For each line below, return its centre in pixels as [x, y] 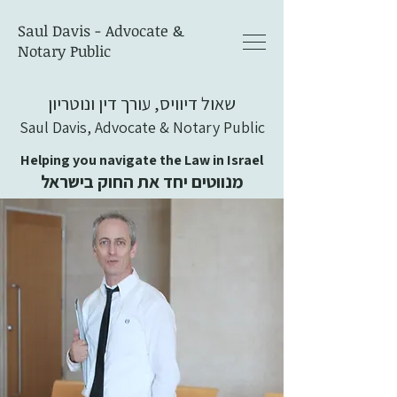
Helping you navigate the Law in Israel [142, 160]
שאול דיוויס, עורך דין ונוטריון [142, 104]
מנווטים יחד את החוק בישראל [142, 182]
